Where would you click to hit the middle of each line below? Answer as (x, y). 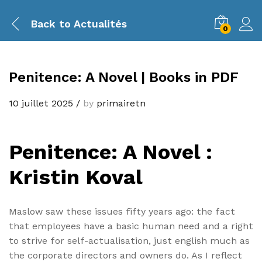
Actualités (99, 23)
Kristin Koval (76, 177)
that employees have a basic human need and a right (131, 226)
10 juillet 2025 (41, 103)
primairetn (121, 103)
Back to (51, 23)
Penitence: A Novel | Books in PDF (124, 77)
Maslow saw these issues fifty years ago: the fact (122, 212)
